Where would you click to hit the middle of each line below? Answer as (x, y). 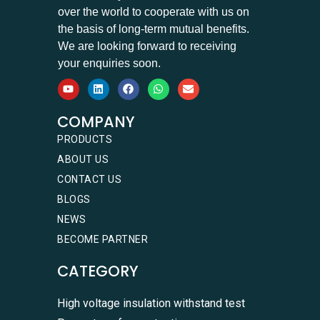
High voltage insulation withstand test (151, 303)
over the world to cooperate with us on (153, 11)
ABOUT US (83, 159)
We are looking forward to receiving (147, 46)
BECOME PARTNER (102, 239)
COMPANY (96, 121)
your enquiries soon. (109, 63)
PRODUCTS (85, 139)
